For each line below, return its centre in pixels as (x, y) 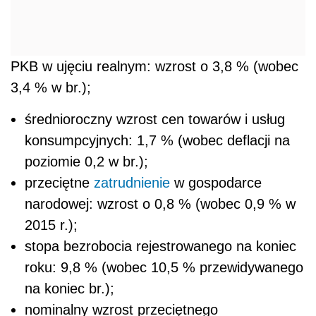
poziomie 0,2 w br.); (86, 161)
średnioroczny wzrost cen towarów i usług (155, 119)
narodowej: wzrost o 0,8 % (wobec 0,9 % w (160, 203)
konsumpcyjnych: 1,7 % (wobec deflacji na (157, 140)
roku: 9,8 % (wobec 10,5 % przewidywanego (164, 267)
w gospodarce (216, 182)
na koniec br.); (69, 288)
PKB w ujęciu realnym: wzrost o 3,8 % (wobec (154, 66)
